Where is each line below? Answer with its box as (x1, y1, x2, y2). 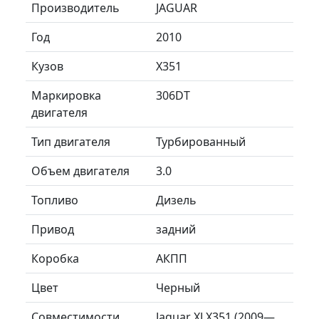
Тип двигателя (31, 133, 110, 150)
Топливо (31, 192, 78, 208)
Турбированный (156, 133, 246, 150)
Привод (31, 221, 74, 237)
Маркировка (31, 87, 101, 103)
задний (156, 221, 196, 237)
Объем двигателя (31, 162, 130, 179)
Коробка (31, 250, 79, 266)
